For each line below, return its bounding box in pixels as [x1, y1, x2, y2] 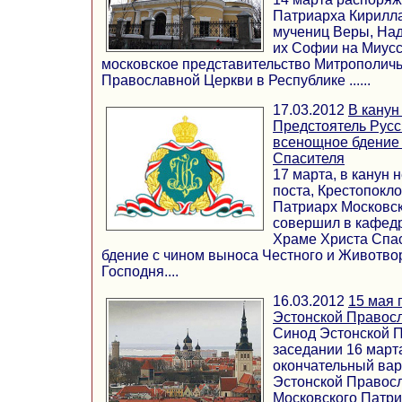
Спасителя [273, 151, 345, 167]
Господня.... [101, 264, 179, 280]
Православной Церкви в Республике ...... [101, 73, 371, 89]
